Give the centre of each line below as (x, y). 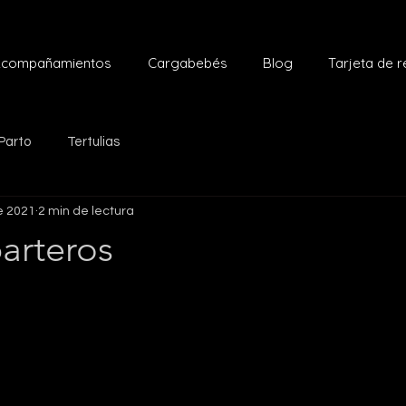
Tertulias (93, 141)
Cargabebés (187, 63)
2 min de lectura (86, 211)
